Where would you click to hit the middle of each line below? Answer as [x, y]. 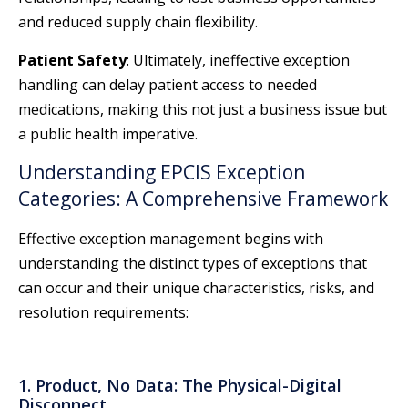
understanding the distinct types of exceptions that [193, 263]
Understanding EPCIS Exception [162, 172]
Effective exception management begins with [171, 238]
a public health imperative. [108, 133]
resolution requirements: [103, 312]
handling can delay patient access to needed [168, 84]
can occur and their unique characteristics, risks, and [196, 287]
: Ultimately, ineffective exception [238, 60]
